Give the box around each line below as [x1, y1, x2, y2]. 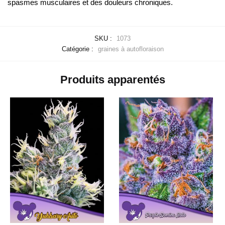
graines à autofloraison [97, 45, 164, 53]
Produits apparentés [60, 73, 165, 86]
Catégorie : [61, 45, 95, 53]
